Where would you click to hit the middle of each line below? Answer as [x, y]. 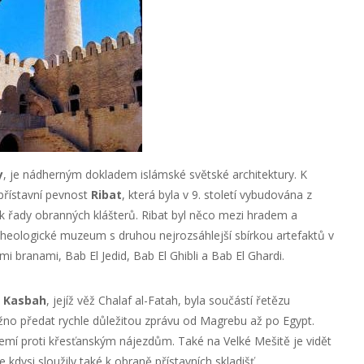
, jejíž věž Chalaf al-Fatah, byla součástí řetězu [168, 300]
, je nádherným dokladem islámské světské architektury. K [155, 174]
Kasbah [24, 300]
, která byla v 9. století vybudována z [217, 195]
